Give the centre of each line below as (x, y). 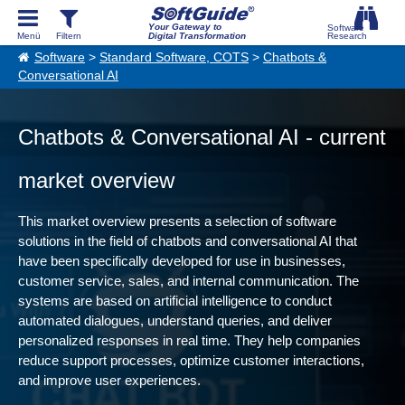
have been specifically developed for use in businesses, (182, 261)
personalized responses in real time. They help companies (189, 340)
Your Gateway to (184, 27)
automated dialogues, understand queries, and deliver (175, 320)
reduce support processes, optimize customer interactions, (191, 360)
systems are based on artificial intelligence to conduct (175, 301)
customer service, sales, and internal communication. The (188, 281)
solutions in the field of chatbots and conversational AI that (188, 241)
